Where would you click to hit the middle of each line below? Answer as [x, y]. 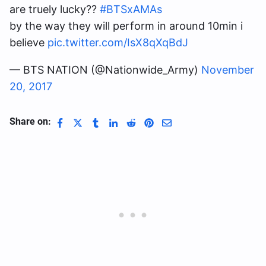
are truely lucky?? [55, 9]
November [228, 70]
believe [28, 42]
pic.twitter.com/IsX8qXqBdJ [118, 42]
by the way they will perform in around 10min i [126, 26]
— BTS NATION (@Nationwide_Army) [105, 70]
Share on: [30, 121]
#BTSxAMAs [131, 9]
